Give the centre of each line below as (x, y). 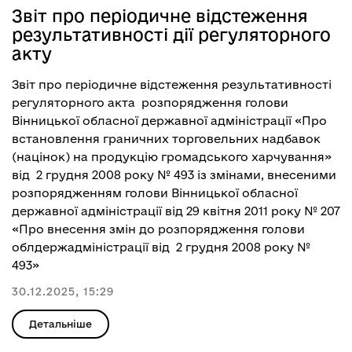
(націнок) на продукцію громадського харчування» (172, 157)
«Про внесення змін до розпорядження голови (158, 229)
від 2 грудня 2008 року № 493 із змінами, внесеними (174, 175)
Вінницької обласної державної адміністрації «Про (169, 121)
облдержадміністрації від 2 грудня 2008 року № (161, 247)
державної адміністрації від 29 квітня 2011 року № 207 (176, 211)
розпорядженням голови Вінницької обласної (155, 193)
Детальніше (60, 324)
